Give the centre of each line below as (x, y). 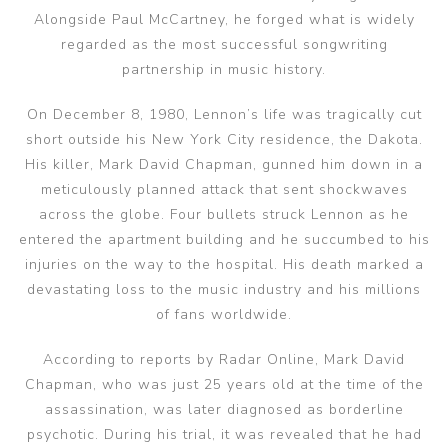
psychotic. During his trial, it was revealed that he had (224, 434)
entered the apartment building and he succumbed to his (224, 239)
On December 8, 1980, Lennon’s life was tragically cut (224, 114)
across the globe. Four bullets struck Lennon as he (224, 214)
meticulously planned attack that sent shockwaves (224, 189)
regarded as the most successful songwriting (224, 44)
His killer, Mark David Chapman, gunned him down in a (224, 164)
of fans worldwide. (224, 314)
